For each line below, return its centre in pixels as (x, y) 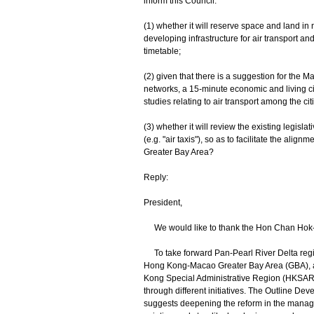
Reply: (156, 177)
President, (163, 203)
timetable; (162, 51)
